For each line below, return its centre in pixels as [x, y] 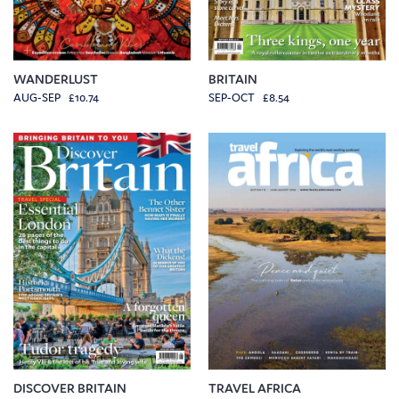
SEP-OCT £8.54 [249, 97]
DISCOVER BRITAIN [70, 388]
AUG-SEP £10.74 [56, 97]
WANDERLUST [56, 78]
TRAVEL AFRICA [255, 388]
